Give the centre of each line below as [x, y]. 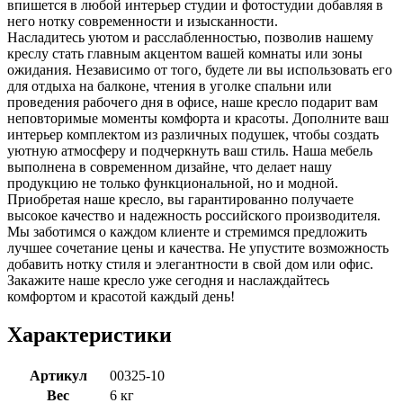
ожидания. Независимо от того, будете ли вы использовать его [200, 69]
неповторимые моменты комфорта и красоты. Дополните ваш [198, 118]
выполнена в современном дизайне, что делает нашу [170, 166]
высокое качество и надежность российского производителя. [194, 215]
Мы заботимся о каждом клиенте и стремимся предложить [187, 231]
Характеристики [90, 334]
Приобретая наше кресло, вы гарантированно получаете [180, 199]
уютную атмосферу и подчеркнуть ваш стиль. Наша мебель [190, 150]
